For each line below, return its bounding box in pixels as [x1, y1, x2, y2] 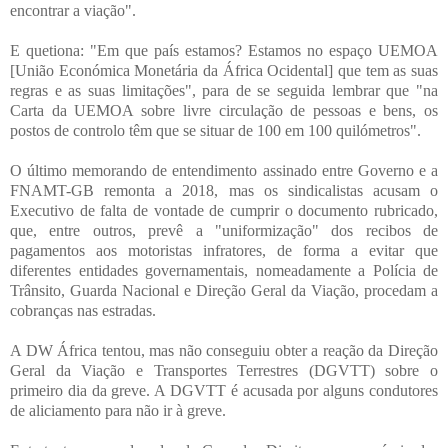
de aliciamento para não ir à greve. [10, 401, 226, 419]
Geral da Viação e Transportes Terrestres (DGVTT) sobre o [10, 361, 438, 379]
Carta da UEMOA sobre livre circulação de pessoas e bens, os [10, 101, 438, 119]
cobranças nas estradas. [10, 301, 156, 319]
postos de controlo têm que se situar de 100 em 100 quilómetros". [10, 121, 421, 139]
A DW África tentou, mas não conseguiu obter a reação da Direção [10, 341, 438, 359]
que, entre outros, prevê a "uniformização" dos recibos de [10, 221, 438, 239]
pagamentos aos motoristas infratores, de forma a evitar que [10, 241, 438, 259]
